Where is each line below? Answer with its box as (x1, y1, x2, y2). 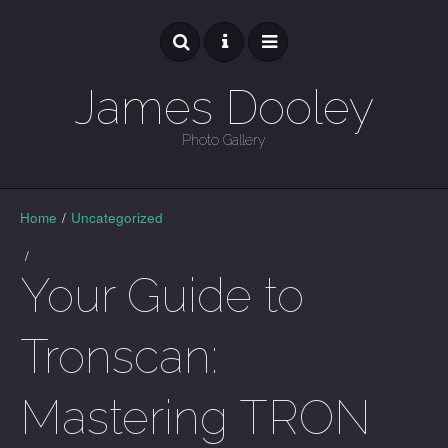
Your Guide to (20, 268, 304, 323)
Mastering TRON (20, 390, 371, 445)
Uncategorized (71, 208, 163, 227)
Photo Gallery (182, 132, 266, 148)
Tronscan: (20, 329, 218, 384)
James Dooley (74, 80, 374, 135)
